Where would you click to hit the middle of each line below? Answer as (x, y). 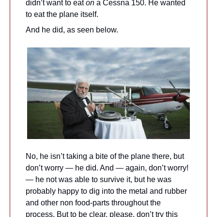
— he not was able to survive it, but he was (99, 179)
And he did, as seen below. (72, 30)
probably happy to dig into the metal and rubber (106, 191)
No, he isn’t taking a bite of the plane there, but (105, 156)
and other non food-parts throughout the (93, 202)
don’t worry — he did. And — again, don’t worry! (107, 168)
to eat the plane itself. (62, 14)
